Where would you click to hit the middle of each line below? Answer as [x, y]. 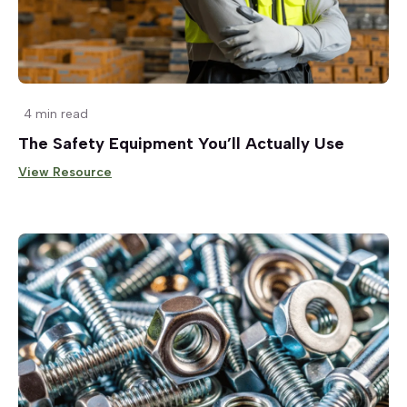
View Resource [65, 173]
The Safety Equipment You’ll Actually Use [181, 144]
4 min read [56, 114]
